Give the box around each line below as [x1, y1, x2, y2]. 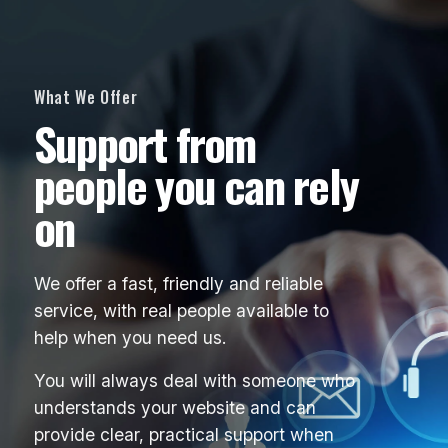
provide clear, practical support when [34, 424, 334, 446]
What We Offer [34, 85, 138, 110]
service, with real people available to [34, 300, 329, 322]
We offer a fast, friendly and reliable [34, 273, 323, 295]
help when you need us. [34, 327, 226, 349]
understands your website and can [34, 397, 316, 419]
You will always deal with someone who [34, 370, 355, 392]
